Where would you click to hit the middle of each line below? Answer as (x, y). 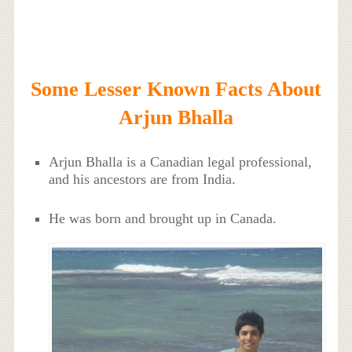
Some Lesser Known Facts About (176, 89)
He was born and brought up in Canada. (163, 218)
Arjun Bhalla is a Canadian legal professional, (181, 161)
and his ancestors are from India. (143, 179)
